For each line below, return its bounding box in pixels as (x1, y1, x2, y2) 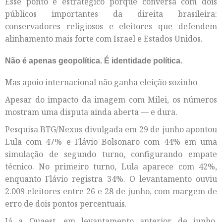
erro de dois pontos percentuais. (5, 198, 127, 210)
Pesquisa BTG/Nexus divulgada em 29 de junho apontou (5, 124, 217, 135)
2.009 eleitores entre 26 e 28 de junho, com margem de (5, 186, 217, 197)
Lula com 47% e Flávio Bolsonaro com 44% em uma (5, 136, 217, 148)
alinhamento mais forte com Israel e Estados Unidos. (5, 33, 203, 45)
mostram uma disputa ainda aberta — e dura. (5, 107, 177, 118)
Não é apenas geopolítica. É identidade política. (5, 56, 182, 65)
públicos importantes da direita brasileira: (5, 8, 217, 20)
